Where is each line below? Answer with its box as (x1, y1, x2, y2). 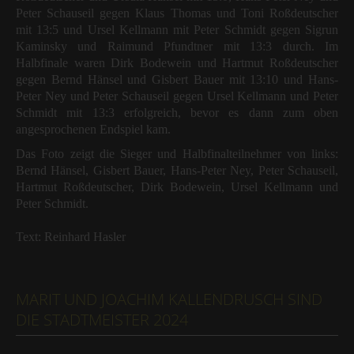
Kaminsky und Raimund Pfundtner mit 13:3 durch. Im (16, 40, 338, 54)
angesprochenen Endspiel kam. (16, 122, 171, 137)
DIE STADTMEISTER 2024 (16, 309, 188, 331)
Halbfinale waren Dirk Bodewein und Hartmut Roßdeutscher (16, 56, 338, 70)
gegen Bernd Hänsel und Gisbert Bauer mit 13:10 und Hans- (16, 73, 338, 87)
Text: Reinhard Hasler (16, 230, 126, 244)
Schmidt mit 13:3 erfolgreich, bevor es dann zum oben (16, 106, 338, 120)
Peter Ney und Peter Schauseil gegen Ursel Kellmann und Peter (16, 89, 338, 104)
